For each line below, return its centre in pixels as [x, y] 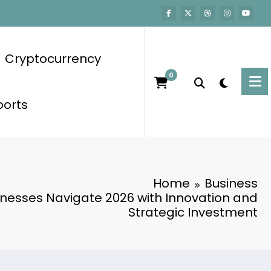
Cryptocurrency [53, 58]
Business [231, 183]
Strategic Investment [193, 212]
